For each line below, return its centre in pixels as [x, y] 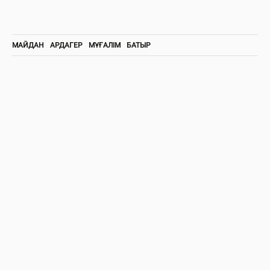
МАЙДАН [28, 45]
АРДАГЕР [66, 45]
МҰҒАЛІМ [105, 45]
